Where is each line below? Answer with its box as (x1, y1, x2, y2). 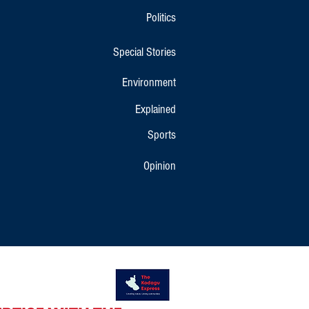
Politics (146, 10, 176, 25)
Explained (135, 101, 176, 117)
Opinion (143, 158, 176, 173)
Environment (122, 74, 176, 90)
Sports (148, 127, 176, 142)
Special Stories (113, 44, 176, 59)
